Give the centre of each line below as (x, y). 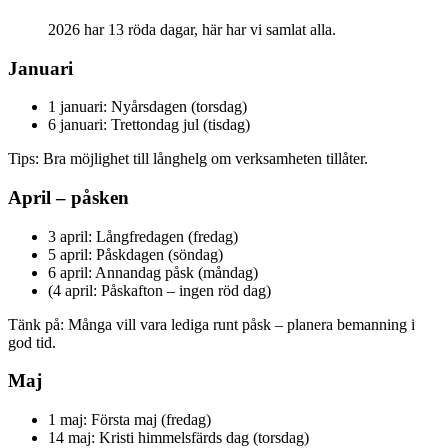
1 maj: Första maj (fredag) (129, 420)
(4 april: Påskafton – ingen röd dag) (159, 290)
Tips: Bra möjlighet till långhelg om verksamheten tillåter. (188, 159)
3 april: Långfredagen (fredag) (143, 236)
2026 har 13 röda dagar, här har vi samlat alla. (192, 29)
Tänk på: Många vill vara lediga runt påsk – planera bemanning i (211, 324)
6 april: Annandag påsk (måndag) (153, 272)
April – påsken (68, 197)
